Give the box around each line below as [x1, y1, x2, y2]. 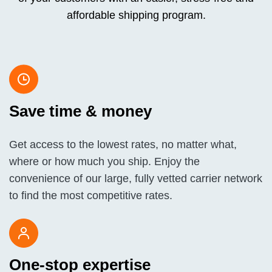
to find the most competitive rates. [9, 189, 172, 202]
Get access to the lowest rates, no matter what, [9, 138, 237, 151]
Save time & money [9, 102, 152, 120]
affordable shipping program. [66, 9, 206, 21]
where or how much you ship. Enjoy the [9, 155, 200, 168]
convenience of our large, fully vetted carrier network [9, 172, 262, 185]
